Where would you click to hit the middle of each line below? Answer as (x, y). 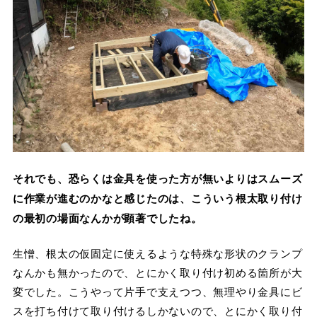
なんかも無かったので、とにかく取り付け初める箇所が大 (157, 272)
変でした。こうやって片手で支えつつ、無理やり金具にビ (157, 292)
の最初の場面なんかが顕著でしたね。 (107, 218)
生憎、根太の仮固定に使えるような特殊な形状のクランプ (157, 253)
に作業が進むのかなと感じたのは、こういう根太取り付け (157, 198)
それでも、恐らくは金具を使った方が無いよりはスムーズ (157, 178)
